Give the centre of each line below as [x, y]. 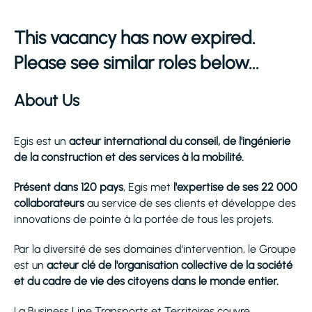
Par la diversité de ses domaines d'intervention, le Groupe [155, 249]
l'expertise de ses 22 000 [235, 187]
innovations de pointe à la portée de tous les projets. [144, 219]
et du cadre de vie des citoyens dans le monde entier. [146, 281]
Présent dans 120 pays [69, 187]
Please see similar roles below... [136, 63]
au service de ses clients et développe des [190, 203]
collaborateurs [49, 203]
